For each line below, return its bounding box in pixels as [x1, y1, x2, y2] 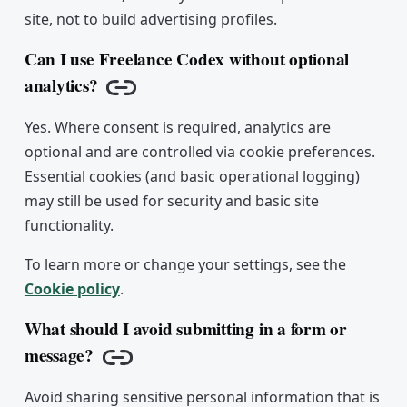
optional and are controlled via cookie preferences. [24, 142, 375, 163]
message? [24, 342, 94, 369]
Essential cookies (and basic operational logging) [24, 166, 360, 187]
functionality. [24, 215, 114, 236]
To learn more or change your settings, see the [24, 254, 346, 275]
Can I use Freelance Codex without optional [24, 46, 350, 73]
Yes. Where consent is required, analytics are [24, 117, 331, 138]
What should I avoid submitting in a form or [24, 316, 347, 342]
